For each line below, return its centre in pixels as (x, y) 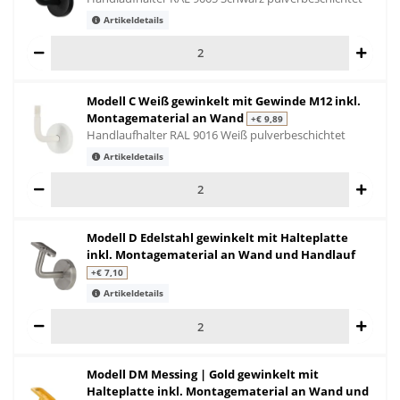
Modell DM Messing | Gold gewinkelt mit (203, 375)
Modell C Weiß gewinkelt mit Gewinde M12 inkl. (224, 100)
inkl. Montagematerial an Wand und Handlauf (221, 255)
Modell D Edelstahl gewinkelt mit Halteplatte (217, 238)
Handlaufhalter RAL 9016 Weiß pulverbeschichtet (216, 134)
